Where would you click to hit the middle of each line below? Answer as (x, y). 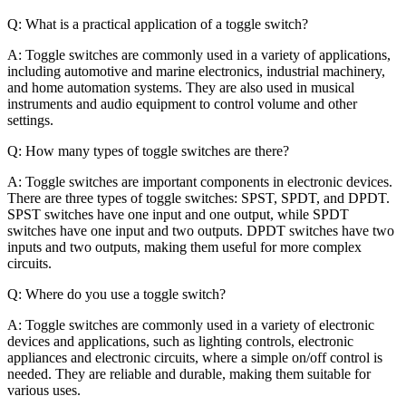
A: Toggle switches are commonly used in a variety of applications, (199, 54)
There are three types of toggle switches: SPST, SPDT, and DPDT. (198, 198)
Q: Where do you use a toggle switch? (116, 294)
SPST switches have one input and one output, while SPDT (178, 214)
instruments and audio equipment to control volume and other (182, 103)
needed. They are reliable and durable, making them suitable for (189, 373)
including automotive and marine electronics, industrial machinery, (196, 71)
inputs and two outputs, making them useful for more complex (184, 246)
